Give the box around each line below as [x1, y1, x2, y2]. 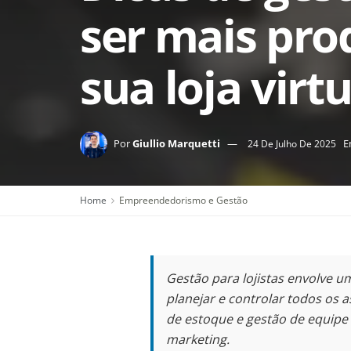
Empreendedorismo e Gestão [119, 194, 248, 207]
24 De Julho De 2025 [248, 136, 336, 150]
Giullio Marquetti [132, 136, 220, 150]
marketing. [166, 331, 230, 348]
